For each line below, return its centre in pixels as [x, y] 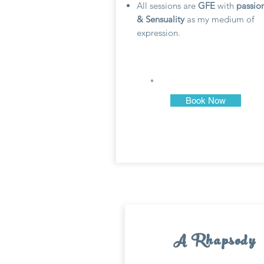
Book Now [206, 100]
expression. [159, 33]
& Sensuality [162, 19]
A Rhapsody [215, 242]
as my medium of [220, 19]
